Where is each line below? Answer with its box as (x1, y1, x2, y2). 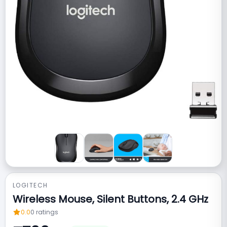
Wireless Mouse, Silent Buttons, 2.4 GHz (13, 192, 208, 206)
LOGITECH (13, 180, 48, 190)
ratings (36, 207, 58, 216)
